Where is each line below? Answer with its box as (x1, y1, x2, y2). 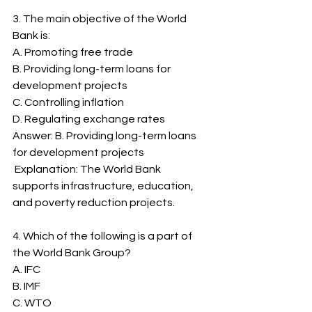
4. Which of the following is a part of (13, 231, 194, 242)
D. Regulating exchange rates (13, 114, 165, 125)
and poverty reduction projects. (13, 197, 175, 208)
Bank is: (13, 30, 50, 41)
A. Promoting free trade (13, 47, 133, 58)
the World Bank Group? (13, 247, 131, 258)
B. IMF (13, 281, 40, 292)
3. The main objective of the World (13, 13, 189, 24)
